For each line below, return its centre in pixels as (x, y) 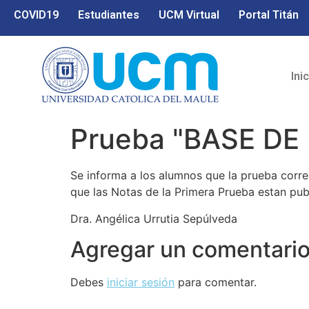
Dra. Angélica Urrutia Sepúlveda (154, 218)
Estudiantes (109, 15)
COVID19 (36, 15)
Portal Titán (269, 15)
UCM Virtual (189, 15)
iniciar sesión (141, 282)
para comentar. (216, 282)
